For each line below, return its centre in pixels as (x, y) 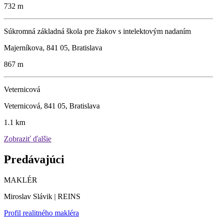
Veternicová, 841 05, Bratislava (52, 106)
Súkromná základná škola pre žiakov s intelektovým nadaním (97, 31)
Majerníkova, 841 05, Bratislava (53, 47)
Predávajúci (34, 159)
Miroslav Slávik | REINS (42, 196)
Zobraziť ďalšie (28, 139)
